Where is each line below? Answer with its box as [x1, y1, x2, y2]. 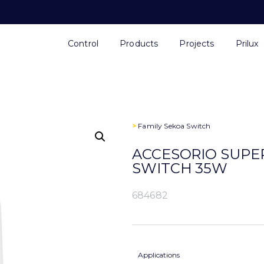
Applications [138, 250, 180, 259]
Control [67, 38, 99, 49]
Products [120, 38, 159, 49]
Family [136, 121, 164, 130]
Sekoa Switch [164, 121, 211, 130]
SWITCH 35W [132, 160, 227, 177]
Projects [179, 38, 214, 49]
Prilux [235, 38, 259, 49]
